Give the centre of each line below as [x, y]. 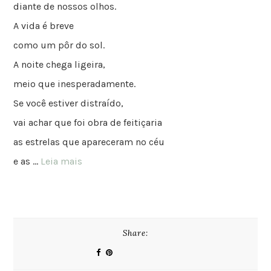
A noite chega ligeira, [60, 64]
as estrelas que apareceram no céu [89, 142]
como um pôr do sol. [59, 45]
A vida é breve [44, 25]
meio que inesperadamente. [75, 83]
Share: [135, 233]
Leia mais [62, 161]
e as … [27, 161]
